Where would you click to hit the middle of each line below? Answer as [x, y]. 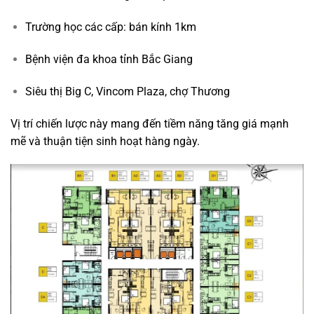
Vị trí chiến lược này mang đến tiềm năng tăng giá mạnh [150, 123]
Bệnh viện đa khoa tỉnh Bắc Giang [109, 59]
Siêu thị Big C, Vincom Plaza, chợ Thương [127, 91]
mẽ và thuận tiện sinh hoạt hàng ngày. [105, 141]
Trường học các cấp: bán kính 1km [110, 27]
